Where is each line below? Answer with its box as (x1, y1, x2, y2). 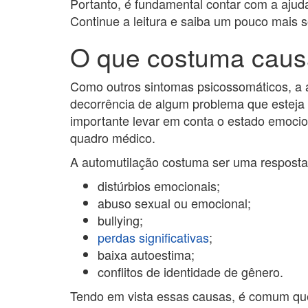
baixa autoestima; (98, 245, 195, 263)
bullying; (98, 211, 143, 229)
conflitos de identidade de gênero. (98, 263, 283, 280)
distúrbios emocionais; (98, 177, 220, 195)
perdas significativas (98, 228, 209, 246)
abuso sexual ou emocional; (98, 194, 251, 212)
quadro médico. (70, 129, 155, 146)
